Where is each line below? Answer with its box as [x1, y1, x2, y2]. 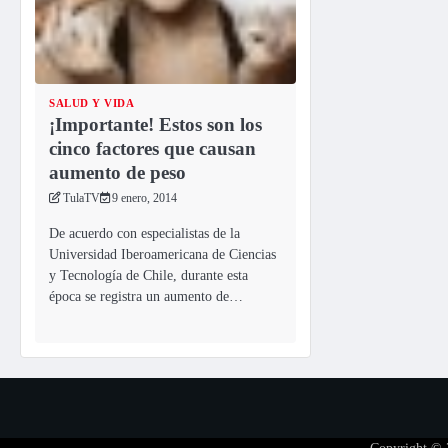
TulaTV [63, 191, 100, 205]
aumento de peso [49, 161, 186, 183]
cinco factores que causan [49, 137, 256, 159]
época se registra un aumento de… [49, 288, 243, 305]
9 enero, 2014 [112, 191, 177, 205]
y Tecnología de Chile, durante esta [49, 267, 248, 284]
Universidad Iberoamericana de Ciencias [49, 246, 276, 263]
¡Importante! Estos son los [49, 113, 262, 135]
